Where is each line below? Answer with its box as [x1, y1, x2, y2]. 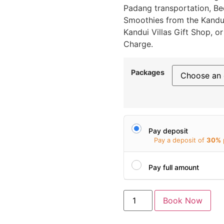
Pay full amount [148, 162, 199, 171]
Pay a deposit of [153, 136, 206, 144]
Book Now [162, 195, 202, 206]
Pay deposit [148, 126, 188, 135]
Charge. [123, 39, 153, 49]
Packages [130, 67, 164, 76]
